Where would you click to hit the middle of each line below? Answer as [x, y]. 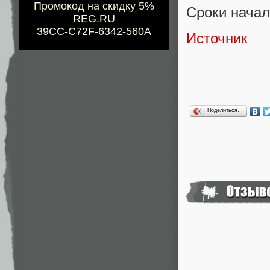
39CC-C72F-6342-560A [94, 32]
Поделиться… [225, 110]
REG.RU [94, 19]
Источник [217, 39]
